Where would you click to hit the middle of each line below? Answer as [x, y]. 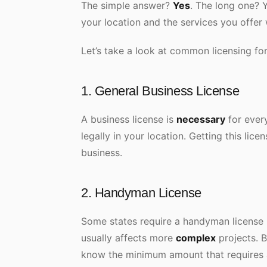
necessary [201, 119]
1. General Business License [160, 91]
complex [196, 238]
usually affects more [128, 238]
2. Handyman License [141, 193]
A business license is [129, 119]
